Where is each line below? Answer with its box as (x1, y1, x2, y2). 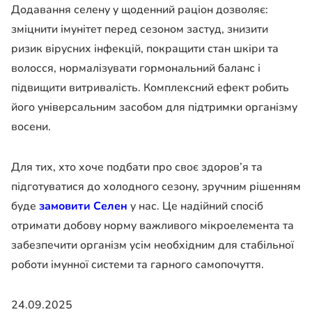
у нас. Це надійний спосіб (127, 198, 263, 214)
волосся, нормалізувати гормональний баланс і (11, 60, 260, 76)
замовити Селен (39, 198, 127, 214)
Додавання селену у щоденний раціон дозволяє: (11, 1, 268, 17)
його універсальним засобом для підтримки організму (11, 99, 297, 115)
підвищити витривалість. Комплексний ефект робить (11, 79, 289, 95)
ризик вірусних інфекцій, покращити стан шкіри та (11, 40, 279, 56)
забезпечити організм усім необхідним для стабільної (11, 237, 294, 253)
